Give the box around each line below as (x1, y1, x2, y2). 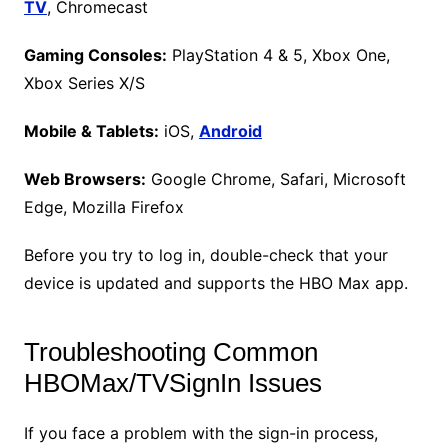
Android (198, 121, 262, 142)
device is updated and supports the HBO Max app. (23, 273, 413, 294)
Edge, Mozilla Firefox (23, 197, 189, 218)
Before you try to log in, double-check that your (23, 245, 388, 266)
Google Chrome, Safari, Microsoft (145, 169, 406, 190)
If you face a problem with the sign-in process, (23, 423, 378, 444)
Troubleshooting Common (23, 337, 318, 368)
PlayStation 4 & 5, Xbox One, (166, 45, 390, 66)
